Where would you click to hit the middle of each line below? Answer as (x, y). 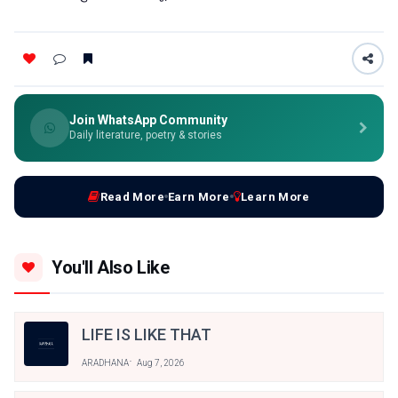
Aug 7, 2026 (160, 362)
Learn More (275, 196)
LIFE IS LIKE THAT (147, 334)
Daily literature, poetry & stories (146, 135)
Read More (132, 196)
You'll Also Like (111, 267)
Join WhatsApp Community (148, 119)
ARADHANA (105, 362)
